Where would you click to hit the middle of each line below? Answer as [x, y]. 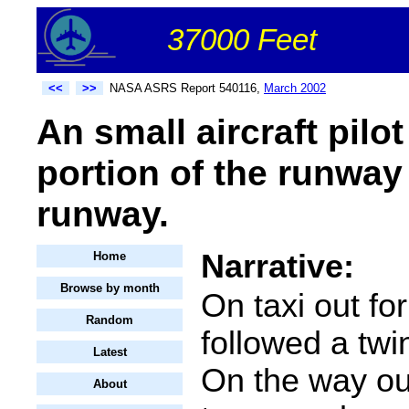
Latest [110, 352]
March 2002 [295, 88]
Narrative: [278, 266]
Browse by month [110, 288]
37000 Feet [242, 40]
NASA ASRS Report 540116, [187, 88]
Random [110, 320]
